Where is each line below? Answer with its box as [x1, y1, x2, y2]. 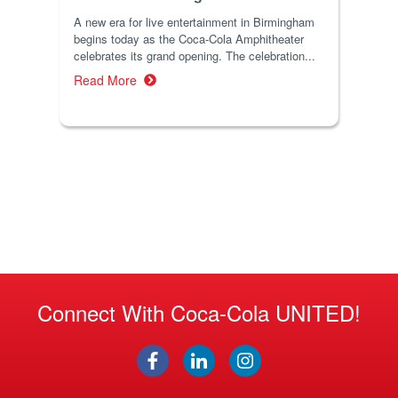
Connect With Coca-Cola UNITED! [37, 296, 361, 328]
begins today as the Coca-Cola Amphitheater [74, 29, 305, 47]
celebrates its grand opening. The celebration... [74, 46, 316, 64]
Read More [74, 70, 145, 89]
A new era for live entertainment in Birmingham [74, 12, 315, 30]
